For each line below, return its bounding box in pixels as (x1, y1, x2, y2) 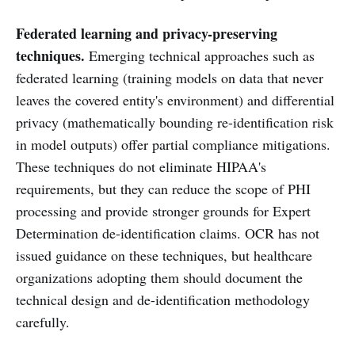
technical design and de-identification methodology (16, 290, 310, 309)
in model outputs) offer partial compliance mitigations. (16, 135, 330, 154)
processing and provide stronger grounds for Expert (16, 201, 311, 220)
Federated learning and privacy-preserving (16, 23, 277, 44)
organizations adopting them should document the (16, 268, 303, 287)
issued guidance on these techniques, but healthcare (16, 246, 312, 265)
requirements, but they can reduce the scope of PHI (16, 179, 311, 198)
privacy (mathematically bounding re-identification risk (16, 113, 334, 132)
